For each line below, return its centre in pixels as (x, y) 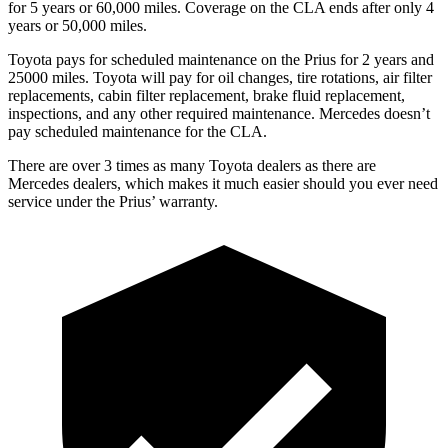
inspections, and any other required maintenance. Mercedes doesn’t (219, 113)
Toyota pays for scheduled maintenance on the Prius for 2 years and (221, 59)
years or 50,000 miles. (77, 25)
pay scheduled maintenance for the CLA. (137, 131)
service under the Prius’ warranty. (113, 201)
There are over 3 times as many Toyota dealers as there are (192, 165)
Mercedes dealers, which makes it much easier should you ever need (223, 183)
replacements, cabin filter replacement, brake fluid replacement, (206, 95)
